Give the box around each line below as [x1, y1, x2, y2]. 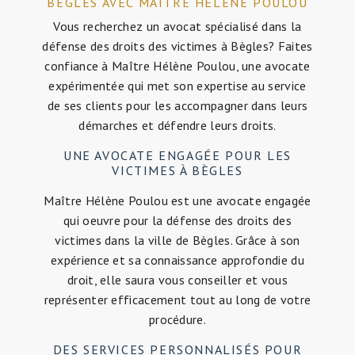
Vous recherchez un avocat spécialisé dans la [53, 17, 302, 34]
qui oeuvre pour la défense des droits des [63, 212, 292, 228]
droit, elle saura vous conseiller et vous [67, 271, 288, 288]
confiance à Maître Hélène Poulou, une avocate [44, 57, 311, 74]
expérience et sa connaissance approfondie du [50, 251, 305, 268]
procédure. [148, 311, 207, 327]
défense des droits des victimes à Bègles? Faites [42, 37, 313, 54]
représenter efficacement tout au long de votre [44, 291, 311, 307]
